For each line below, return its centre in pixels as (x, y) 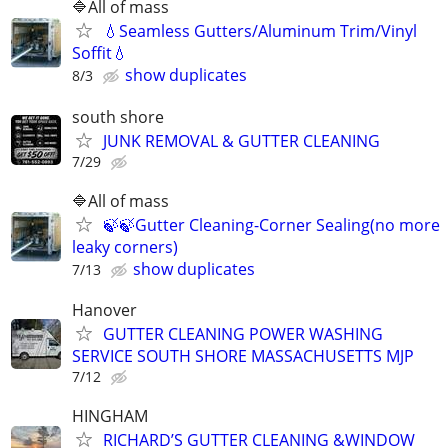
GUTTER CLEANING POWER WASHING (243, 333)
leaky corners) (125, 246)
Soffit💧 (100, 53)
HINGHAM (110, 416)
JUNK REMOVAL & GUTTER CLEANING (241, 140)
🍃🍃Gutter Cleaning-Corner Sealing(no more (271, 224)
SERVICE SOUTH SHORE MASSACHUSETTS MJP (243, 355)
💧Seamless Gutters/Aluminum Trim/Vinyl (260, 31)
